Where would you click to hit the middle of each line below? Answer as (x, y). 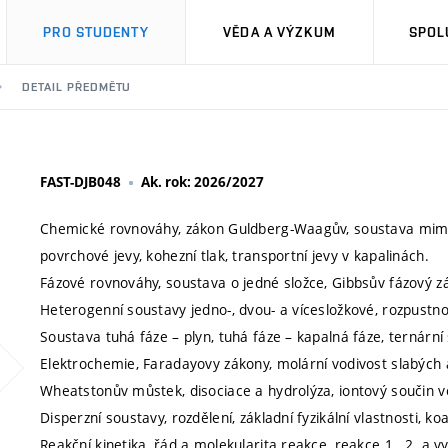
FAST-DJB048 (80, 182)
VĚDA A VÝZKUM (279, 32)
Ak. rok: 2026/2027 (202, 182)
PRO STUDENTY (96, 32)
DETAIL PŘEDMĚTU (77, 87)
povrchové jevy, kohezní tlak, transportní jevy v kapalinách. (234, 255)
